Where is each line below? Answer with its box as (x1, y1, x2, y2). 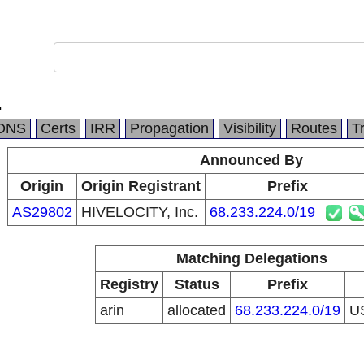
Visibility (223, 120, 276, 136)
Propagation (130, 120, 209, 136)
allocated (167, 302, 226, 318)
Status (174, 276, 219, 292)
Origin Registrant (80, 178, 201, 194)
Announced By (200, 152, 303, 168)
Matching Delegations (175, 250, 327, 266)
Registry (100, 276, 158, 292)
